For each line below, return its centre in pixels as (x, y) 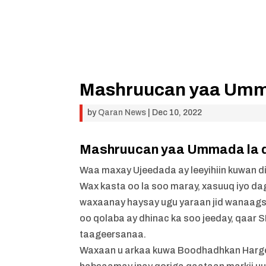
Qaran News (122, 112)
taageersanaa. (113, 234)
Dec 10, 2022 (177, 112)
